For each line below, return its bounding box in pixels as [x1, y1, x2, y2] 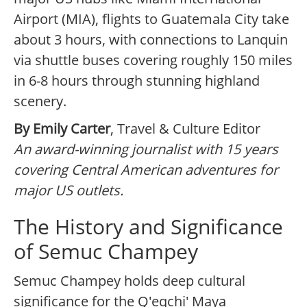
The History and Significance [14, 212, 283, 241]
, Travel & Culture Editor [110, 119, 260, 138]
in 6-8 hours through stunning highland [14, 71, 260, 90]
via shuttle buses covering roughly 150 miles [14, 51, 293, 70]
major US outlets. [14, 181, 123, 200]
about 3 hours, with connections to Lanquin [14, 30, 288, 49]
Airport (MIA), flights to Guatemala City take [14, 10, 289, 29]
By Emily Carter [14, 119, 110, 138]
